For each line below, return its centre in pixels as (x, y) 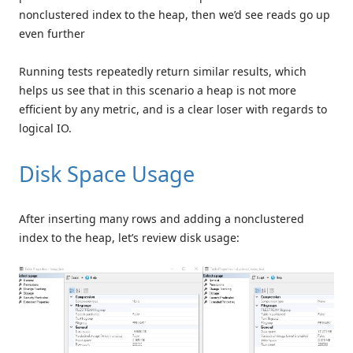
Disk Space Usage (107, 174)
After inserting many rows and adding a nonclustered (162, 219)
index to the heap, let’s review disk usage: (129, 238)
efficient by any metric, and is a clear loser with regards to (173, 110)
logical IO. (45, 128)
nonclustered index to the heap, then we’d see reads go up (175, 15)
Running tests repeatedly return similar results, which (163, 72)
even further (52, 34)
